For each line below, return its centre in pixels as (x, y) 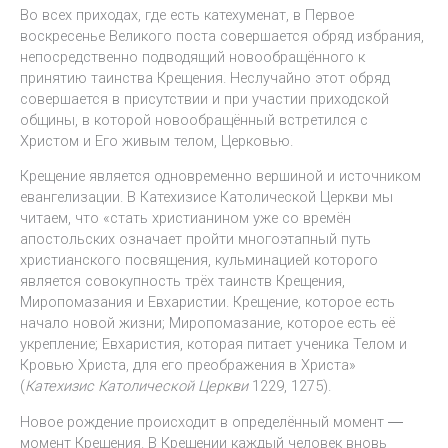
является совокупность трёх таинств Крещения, (182, 281)
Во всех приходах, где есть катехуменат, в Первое (187, 14)
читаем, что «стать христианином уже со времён (185, 218)
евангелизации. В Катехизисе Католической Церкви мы (206, 197)
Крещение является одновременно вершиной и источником (220, 176)
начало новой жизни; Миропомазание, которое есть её (207, 323)
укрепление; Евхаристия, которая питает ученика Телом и (213, 344)
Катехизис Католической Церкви (138, 386)
